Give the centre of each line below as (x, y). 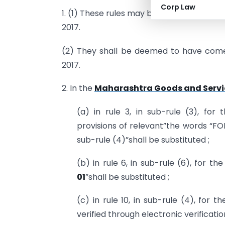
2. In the (78, 88)
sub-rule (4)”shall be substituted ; (143, 140)
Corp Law (178, 7)
